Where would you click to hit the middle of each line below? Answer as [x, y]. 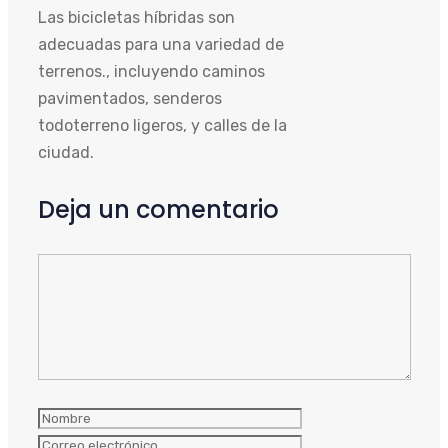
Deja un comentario [158, 210]
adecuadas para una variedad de [161, 45]
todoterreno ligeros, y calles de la [162, 126]
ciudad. [66, 153]
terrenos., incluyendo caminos [151, 72]
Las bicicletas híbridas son [136, 18]
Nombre [66, 417]
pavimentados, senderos [130, 99]
